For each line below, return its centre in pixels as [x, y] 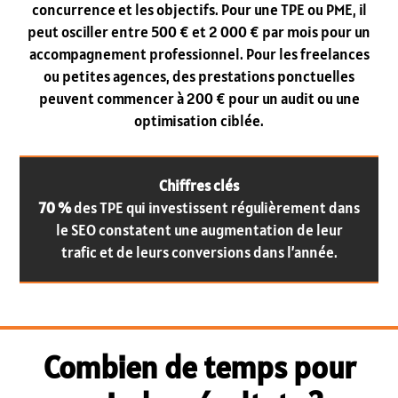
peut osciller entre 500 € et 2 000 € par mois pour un [199, 32]
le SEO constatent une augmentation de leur [199, 230]
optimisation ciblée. [199, 121]
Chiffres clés [199, 185]
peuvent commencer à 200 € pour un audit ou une [199, 99]
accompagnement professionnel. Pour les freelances [199, 55]
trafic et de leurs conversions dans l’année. [199, 252]
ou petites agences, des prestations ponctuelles [199, 77]
